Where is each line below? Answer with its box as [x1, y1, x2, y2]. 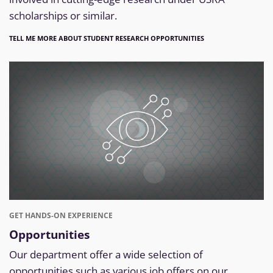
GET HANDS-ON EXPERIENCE [9, 210, 113, 221]
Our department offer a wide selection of [9, 247, 203, 262]
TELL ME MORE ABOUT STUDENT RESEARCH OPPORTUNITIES [9, 34, 204, 43]
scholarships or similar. [9, 9, 117, 23]
